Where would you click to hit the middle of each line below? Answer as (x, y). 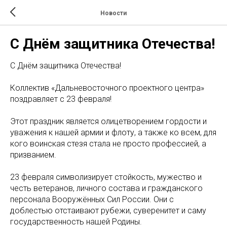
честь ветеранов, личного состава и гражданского (106, 188)
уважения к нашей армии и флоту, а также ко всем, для (113, 133)
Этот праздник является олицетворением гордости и (108, 121)
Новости (113, 13)
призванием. (33, 155)
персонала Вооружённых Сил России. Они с (92, 199)
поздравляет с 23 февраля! (61, 99)
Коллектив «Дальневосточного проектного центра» (107, 88)
